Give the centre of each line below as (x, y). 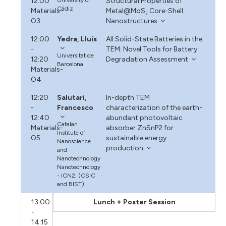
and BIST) (71, 184)
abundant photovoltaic (144, 118)
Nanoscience (74, 141)
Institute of (71, 132)
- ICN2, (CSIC (76, 175)
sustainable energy (136, 138)
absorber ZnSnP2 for (139, 128)
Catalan (68, 124)
